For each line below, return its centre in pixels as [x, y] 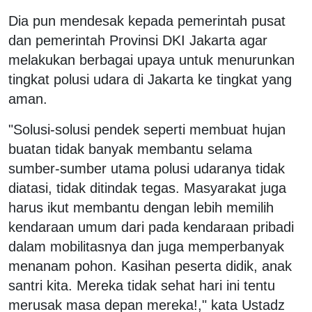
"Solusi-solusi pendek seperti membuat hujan [147, 129]
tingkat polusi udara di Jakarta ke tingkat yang [150, 79]
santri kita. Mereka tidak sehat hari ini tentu [142, 285]
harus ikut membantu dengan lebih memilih [141, 207]
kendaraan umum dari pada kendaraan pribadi [151, 227]
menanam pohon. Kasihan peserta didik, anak [150, 266]
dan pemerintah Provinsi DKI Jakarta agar [138, 40]
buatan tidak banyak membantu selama [130, 149]
